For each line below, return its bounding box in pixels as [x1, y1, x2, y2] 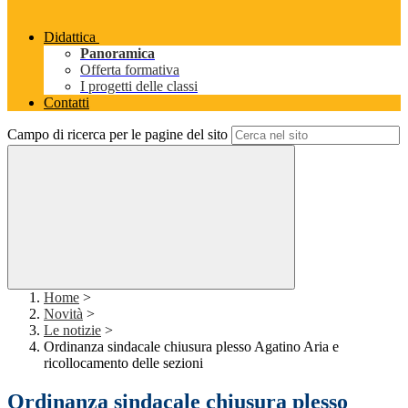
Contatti [44, 95, 89, 111]
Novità [44, 306, 83, 322]
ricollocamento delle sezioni [44, 355, 203, 372]
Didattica [44, 29, 96, 46]
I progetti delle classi [80, 78, 198, 95]
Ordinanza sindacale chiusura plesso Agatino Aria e [44, 339, 339, 355]
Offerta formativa [80, 62, 179, 78]
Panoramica [80, 46, 155, 62]
